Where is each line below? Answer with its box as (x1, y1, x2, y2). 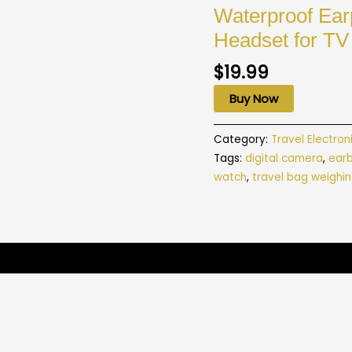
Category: (214, 132, 271, 148)
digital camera (245, 151, 323, 167)
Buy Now (229, 90, 278, 108)
